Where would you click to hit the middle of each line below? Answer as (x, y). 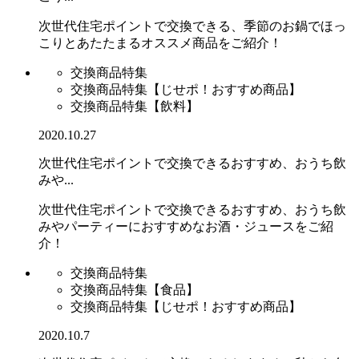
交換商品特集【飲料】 (135, 106)
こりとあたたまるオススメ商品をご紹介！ (160, 42)
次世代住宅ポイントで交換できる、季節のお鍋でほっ (192, 26)
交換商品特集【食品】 (135, 289)
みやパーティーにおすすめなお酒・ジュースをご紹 (186, 226)
